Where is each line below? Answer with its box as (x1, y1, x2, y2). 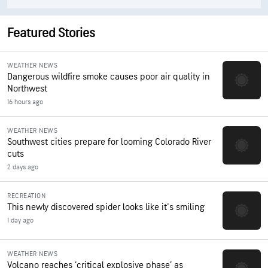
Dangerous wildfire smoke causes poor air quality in (7, 71, 210, 83)
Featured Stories (7, 25, 95, 41)
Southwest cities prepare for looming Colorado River (7, 136, 211, 148)
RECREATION (7, 191, 45, 200)
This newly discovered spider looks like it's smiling (7, 202, 205, 213)
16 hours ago (7, 98, 43, 106)
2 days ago (7, 163, 38, 172)
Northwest (7, 83, 47, 95)
